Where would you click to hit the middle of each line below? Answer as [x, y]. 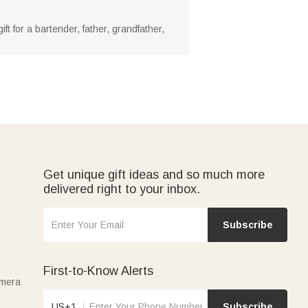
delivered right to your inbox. [122, 189]
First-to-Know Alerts [98, 271]
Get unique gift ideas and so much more [154, 174]
